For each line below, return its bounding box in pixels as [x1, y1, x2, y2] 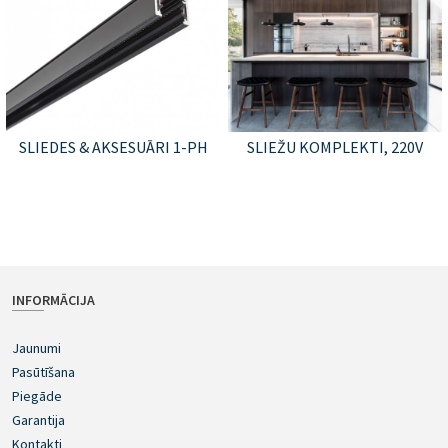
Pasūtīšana [12, 362, 75, 381]
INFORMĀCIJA [12, 290, 95, 309]
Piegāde [12, 386, 62, 405]
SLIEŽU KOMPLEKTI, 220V [246, 137, 423, 158]
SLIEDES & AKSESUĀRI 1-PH [18, 137, 208, 158]
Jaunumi [12, 338, 61, 357]
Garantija [12, 410, 65, 429]
